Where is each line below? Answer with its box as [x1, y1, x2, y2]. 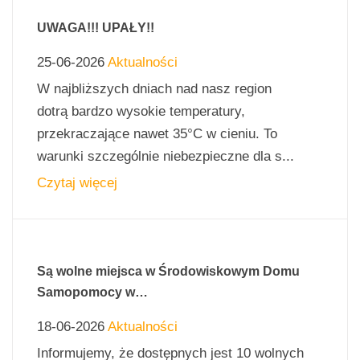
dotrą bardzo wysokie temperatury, [37, 103, 245, 119]
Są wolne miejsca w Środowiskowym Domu [37, 264, 300, 278]
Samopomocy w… [37, 284, 148, 299]
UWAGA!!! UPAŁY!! [37, 20, 154, 35]
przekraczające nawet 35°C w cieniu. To [37, 125, 277, 141]
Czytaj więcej [37, 174, 117, 190]
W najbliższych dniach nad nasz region [37, 80, 272, 96]
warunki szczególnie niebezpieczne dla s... [37, 148, 294, 164]
